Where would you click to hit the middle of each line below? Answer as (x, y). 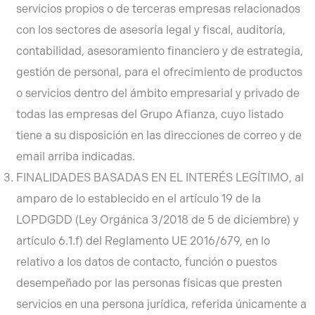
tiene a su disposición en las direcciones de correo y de (159, 135)
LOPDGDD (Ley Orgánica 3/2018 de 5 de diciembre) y (157, 220)
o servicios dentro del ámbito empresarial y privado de (157, 93)
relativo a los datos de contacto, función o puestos (146, 262)
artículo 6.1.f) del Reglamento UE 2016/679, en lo (143, 241)
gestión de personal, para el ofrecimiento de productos (159, 72)
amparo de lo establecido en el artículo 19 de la (138, 199)
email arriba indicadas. (75, 156)
